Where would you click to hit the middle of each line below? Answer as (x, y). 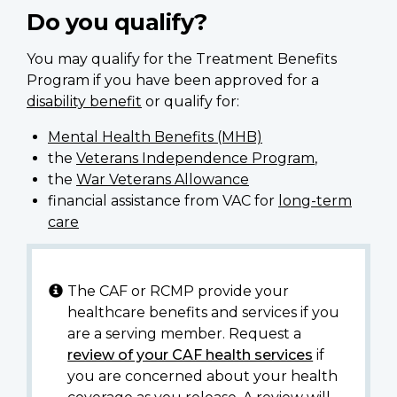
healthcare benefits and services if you (204, 312)
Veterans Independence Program (195, 159)
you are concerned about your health (203, 376)
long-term (315, 201)
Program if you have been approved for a (173, 81)
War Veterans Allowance (163, 180)
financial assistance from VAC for (163, 201)
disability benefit (84, 102)
